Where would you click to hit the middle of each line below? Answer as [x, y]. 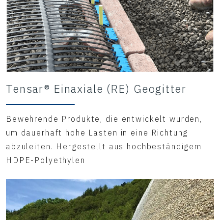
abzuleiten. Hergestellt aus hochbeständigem [104, 147]
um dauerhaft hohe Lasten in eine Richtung [97, 133]
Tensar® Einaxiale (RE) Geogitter [96, 89]
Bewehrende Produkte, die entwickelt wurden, [104, 119]
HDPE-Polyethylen [46, 160]
